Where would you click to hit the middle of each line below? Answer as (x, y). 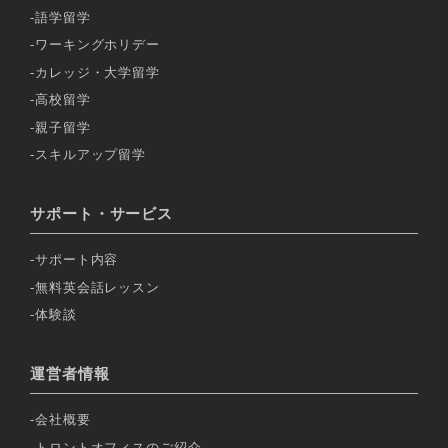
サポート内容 (76, 260)
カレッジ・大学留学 (97, 72)
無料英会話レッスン (97, 287)
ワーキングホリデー (97, 45)
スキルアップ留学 (90, 155)
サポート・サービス (102, 213)
